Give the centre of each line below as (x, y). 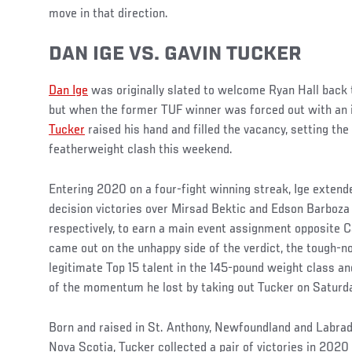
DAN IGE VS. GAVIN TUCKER (175, 54)
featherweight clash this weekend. (141, 150)
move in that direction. (108, 14)
